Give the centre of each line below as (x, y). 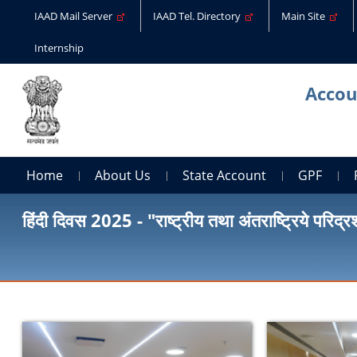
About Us (123, 175)
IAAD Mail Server (76, 16)
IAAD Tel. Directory (200, 16)
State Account (225, 175)
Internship (59, 48)
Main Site (306, 16)
